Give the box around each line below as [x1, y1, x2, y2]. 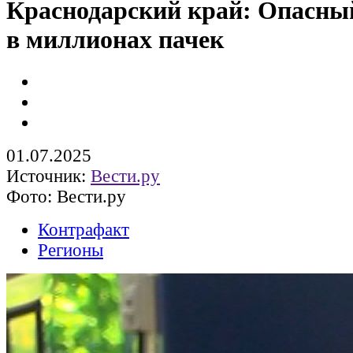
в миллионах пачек [6, 25, 224, 54]
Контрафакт [38, 219, 129, 240]
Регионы [38, 240, 103, 260]
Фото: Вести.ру [6, 186, 126, 206]
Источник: [6, 165, 91, 186]
